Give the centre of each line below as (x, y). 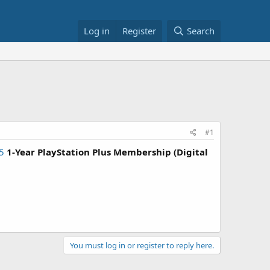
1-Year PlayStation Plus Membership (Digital (107, 152)
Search (201, 31)
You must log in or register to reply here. (142, 245)
